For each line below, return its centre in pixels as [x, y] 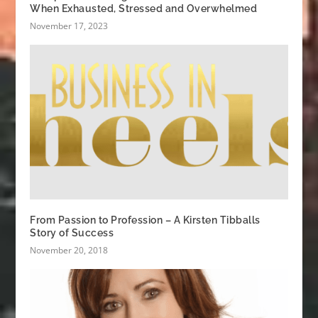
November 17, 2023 [69, 26]
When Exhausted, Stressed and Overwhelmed [144, 9]
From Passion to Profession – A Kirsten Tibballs [145, 220]
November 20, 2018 [69, 251]
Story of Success [72, 233]
